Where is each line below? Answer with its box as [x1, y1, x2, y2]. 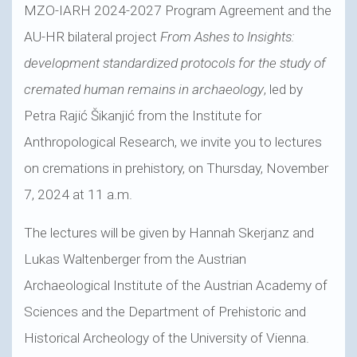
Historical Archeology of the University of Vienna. [24, 329, 309, 346]
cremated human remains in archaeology [24, 80, 264, 97]
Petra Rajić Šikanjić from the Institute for [24, 107, 261, 124]
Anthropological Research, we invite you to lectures [24, 133, 322, 150]
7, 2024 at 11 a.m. [24, 186, 132, 202]
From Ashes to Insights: [160, 28, 295, 45]
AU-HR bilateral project [24, 28, 160, 45]
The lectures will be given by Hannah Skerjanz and [24, 224, 314, 241]
